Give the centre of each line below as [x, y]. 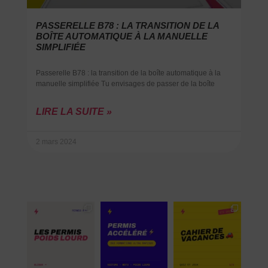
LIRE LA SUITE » [74, 112]
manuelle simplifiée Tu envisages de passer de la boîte [125, 84]
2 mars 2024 [56, 142]
